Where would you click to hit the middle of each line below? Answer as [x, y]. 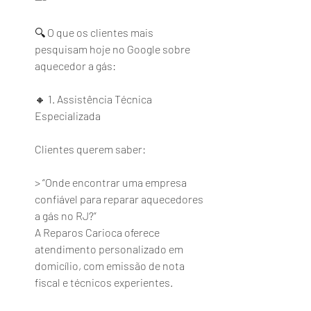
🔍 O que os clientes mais [95, 32]
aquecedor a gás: [75, 66]
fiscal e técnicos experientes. [104, 282]
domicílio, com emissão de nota [111, 266]
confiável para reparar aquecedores [120, 199]
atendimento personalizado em [110, 249]
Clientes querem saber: [90, 149]
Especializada [68, 116]
